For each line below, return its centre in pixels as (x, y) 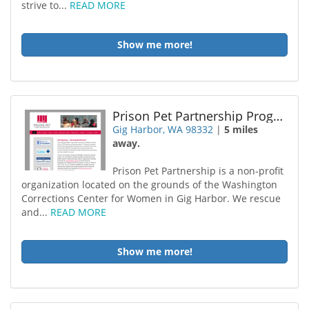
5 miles (241, 129)
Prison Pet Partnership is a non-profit (198, 171)
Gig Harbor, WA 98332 (163, 129)
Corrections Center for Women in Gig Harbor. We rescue (151, 198)
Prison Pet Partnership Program (278, 116)
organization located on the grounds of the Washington (149, 185)
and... (36, 212)
